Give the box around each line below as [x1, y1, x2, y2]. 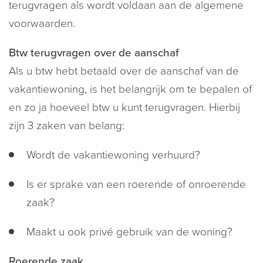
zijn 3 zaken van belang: [9, 119, 124, 132]
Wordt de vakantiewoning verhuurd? [26, 149, 200, 161]
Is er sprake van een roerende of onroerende [26, 178, 246, 191]
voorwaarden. [9, 17, 75, 30]
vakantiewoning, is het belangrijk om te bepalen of [9, 83, 252, 96]
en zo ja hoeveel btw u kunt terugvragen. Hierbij [9, 101, 240, 114]
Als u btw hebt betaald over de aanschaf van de [9, 65, 239, 77]
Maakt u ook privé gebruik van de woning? [26, 225, 232, 238]
